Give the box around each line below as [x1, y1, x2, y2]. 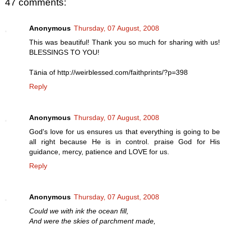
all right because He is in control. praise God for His [29, 138, 220, 146]
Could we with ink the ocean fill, [29, 207, 129, 215]
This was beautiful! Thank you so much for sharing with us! [29, 38, 220, 47]
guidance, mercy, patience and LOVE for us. [29, 148, 169, 156]
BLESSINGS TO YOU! [29, 48, 99, 57]
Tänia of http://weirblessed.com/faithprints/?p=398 [29, 68, 188, 77]
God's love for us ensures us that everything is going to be [29, 128, 220, 136]
